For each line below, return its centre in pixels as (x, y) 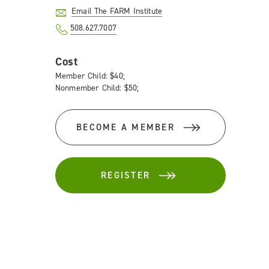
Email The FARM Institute (117, 11)
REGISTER (125, 175)
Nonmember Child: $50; (97, 88)
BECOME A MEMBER (125, 127)
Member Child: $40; (90, 76)
